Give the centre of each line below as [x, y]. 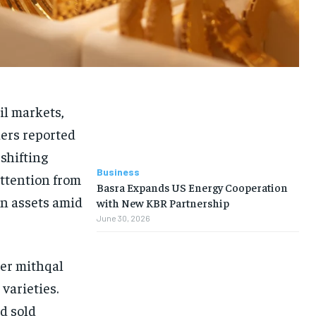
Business [118, 172]
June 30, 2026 [123, 218]
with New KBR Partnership [163, 203]
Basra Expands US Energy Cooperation [192, 187]
